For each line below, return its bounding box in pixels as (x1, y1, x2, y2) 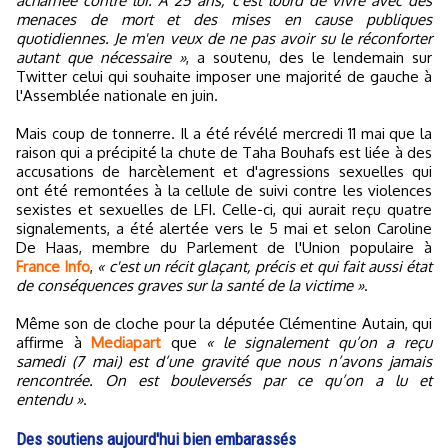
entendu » (16, 389, 83, 409)
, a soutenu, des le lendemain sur (186, 47, 432, 67)
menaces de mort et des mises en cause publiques (16, 9, 432, 29)
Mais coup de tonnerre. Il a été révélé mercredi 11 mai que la (16, 123, 432, 143)
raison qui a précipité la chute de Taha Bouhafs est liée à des (16, 142, 432, 162)
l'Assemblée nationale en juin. (16, 85, 218, 105)
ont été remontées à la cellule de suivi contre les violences (16, 180, 432, 200)
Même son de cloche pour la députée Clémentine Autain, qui (16, 313, 432, 333)
